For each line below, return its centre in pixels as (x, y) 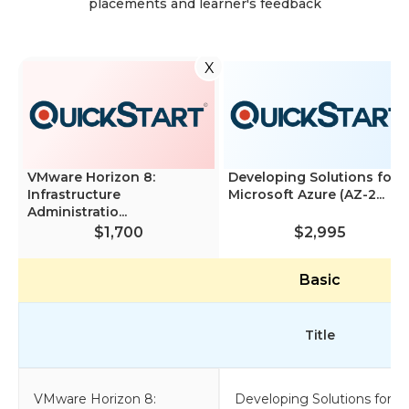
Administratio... (77, 211)
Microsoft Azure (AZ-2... (306, 194)
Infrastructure (74, 194)
